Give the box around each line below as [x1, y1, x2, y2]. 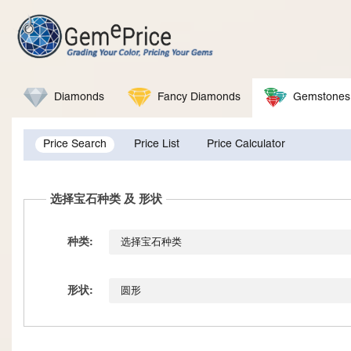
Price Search [43, 139, 107, 150]
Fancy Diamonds [157, 92, 241, 103]
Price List [134, 139, 179, 150]
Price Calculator [207, 139, 285, 150]
